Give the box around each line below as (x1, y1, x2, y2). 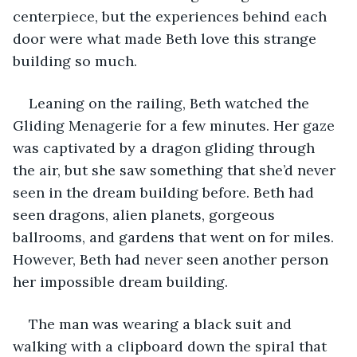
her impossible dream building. (13, 272, 232, 291)
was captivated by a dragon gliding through (13, 138, 319, 157)
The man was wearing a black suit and (29, 314, 296, 333)
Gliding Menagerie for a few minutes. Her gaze (13, 116, 339, 135)
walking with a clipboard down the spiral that (13, 336, 331, 355)
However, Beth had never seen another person (13, 249, 332, 269)
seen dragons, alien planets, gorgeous (13, 205, 279, 224)
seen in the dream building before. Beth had (13, 182, 318, 202)
